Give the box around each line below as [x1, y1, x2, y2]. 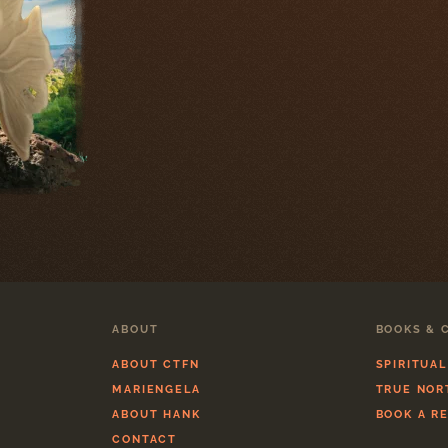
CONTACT [112, 433, 177, 446]
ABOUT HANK [112, 408, 201, 421]
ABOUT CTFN [112, 358, 200, 371]
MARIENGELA [112, 383, 201, 396]
